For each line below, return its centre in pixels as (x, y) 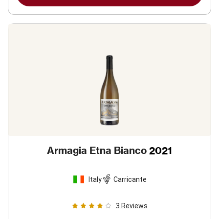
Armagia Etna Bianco (97, 150)
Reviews (134, 206)
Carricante (130, 179)
